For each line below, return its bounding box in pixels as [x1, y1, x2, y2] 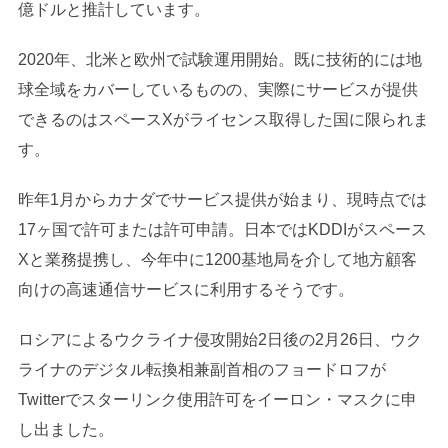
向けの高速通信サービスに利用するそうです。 [17, 281, 354, 299]
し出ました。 [17, 421, 114, 439]
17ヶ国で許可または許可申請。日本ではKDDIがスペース [17, 221, 427, 239]
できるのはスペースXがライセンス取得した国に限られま [17, 111, 429, 129]
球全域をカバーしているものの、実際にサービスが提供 [17, 81, 418, 99]
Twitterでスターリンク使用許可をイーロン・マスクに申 [17, 391, 417, 409]
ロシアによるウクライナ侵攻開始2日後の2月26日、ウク [17, 331, 422, 349]
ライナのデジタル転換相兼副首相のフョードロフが [17, 361, 386, 379]
